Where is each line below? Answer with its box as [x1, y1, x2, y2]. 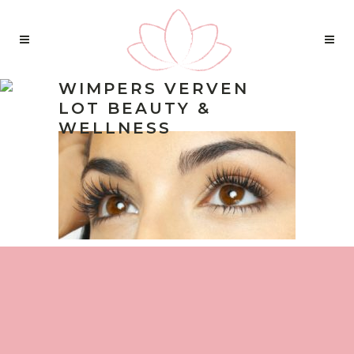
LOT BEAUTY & [58, 99, 211, 118]
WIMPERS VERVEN [58, 79, 249, 98]
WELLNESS [58, 119, 171, 137]
